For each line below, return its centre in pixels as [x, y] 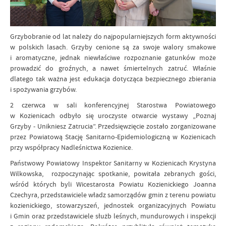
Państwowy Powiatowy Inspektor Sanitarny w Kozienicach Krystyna [113, 163]
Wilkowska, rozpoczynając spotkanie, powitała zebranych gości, [113, 173]
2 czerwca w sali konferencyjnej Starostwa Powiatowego [113, 105]
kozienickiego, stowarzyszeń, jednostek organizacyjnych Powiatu [113, 205]
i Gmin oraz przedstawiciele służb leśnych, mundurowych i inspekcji [113, 216]
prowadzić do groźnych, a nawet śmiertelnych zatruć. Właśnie [113, 68]
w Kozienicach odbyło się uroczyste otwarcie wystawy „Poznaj [113, 115]
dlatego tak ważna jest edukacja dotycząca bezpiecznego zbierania [113, 78]
